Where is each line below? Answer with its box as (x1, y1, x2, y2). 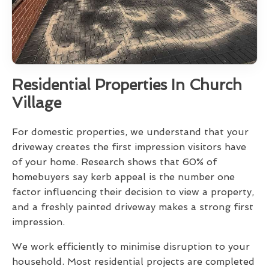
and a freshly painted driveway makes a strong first (12, 201, 253, 213)
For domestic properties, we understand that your (12, 126, 249, 138)
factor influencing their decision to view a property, (12, 186, 254, 198)
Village (12, 94, 61, 112)
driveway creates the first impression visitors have (12, 141, 246, 153)
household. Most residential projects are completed (12, 256, 255, 268)
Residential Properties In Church (12, 76, 242, 94)
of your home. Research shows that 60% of (12, 156, 217, 168)
